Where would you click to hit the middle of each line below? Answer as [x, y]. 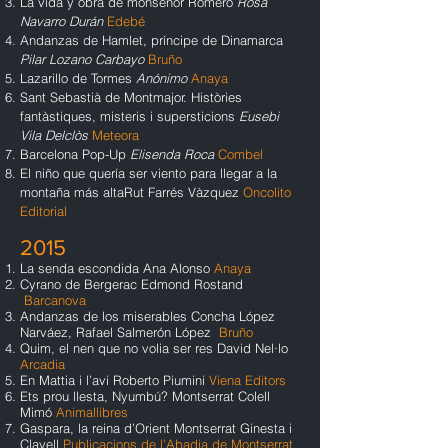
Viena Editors [247, 380]
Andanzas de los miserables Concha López [147, 316]
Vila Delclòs [54, 135]
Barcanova [55, 300]
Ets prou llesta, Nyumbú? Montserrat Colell [145, 396]
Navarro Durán [61, 21]
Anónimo [163, 78]
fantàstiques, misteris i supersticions [129, 116]
